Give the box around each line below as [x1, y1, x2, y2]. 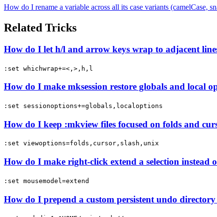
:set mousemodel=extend [4, 177, 89, 185]
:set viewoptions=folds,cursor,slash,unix [4, 139, 159, 147]
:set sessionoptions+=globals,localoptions [4, 102, 163, 109]
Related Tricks [4, 21, 77, 34]
